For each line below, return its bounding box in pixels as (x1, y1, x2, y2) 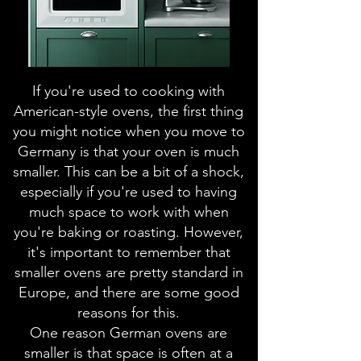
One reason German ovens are (30, 324, 227, 342)
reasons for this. (77, 304, 180, 322)
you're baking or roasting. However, (14, 223, 243, 241)
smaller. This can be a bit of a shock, (13, 163, 244, 180)
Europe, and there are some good (18, 284, 239, 301)
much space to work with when (28, 203, 229, 221)
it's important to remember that (27, 243, 230, 261)
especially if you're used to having (20, 183, 237, 201)
